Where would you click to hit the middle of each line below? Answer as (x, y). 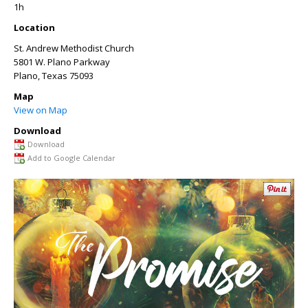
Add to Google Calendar (71, 158)
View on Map (41, 110)
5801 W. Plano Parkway (62, 62)
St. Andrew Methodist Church (74, 48)
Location (34, 27)
